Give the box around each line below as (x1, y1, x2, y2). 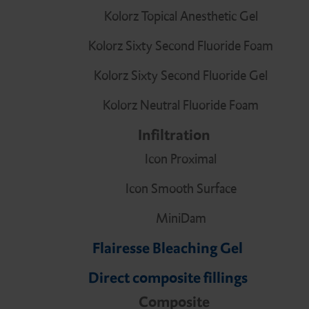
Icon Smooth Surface (125, 180, 237, 198)
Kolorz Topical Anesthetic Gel (103, 8, 258, 26)
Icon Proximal (145, 150, 217, 168)
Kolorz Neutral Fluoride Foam (103, 97, 259, 114)
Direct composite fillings (88, 268, 248, 288)
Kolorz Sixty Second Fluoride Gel (94, 67, 268, 85)
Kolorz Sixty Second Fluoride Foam (88, 37, 273, 55)
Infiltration (138, 126, 210, 145)
